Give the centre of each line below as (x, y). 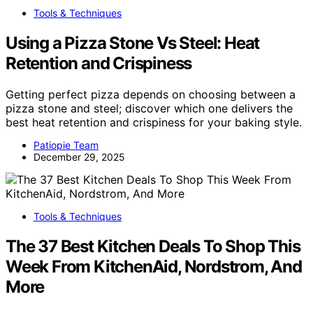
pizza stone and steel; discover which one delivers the (149, 109)
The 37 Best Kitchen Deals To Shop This (153, 246)
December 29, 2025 (79, 157)
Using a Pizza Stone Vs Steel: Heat (133, 43)
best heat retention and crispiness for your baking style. (154, 123)
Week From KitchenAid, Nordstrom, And (154, 267)
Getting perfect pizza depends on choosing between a (151, 95)
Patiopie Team (66, 145)
